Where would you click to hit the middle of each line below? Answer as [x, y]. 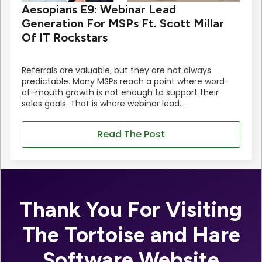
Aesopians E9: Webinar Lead [99, 10]
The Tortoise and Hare [131, 235]
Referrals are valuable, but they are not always [116, 70]
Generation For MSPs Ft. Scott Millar [123, 24]
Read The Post [131, 135]
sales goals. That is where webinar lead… [103, 104]
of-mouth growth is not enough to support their [120, 93]
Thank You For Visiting [131, 210]
